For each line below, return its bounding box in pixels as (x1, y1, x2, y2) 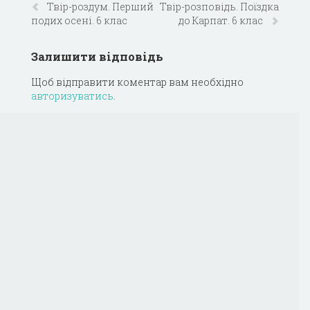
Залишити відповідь (31, 48, 163, 64)
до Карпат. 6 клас (179, 13, 265, 27)
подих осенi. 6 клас (31, 13, 127, 27)
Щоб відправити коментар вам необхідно (31, 75, 244, 89)
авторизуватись (31, 89, 113, 103)
